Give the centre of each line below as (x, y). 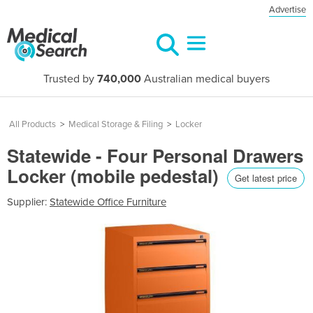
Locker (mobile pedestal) (115, 176)
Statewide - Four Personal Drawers (155, 155)
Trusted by (70, 79)
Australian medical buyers (205, 79)
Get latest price (266, 177)
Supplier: (28, 202)
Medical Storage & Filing (116, 124)
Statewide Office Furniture (108, 202)
